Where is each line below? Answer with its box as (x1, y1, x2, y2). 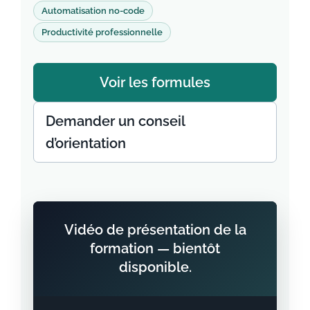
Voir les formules (100, 73, 210, 91)
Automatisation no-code (42, 5, 145, 16)
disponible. (118, 258, 192, 275)
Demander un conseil (46, 112, 185, 129)
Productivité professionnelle (42, 26, 163, 37)
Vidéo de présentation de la (64, 221, 246, 238)
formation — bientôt (90, 239, 220, 257)
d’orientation (46, 134, 126, 152)
